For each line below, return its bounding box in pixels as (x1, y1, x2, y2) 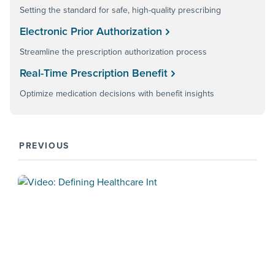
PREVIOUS (19, 139, 69, 152)
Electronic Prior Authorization (20, 23, 162, 39)
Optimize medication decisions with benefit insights (20, 87, 214, 100)
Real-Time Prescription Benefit (20, 65, 168, 81)
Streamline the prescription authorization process (20, 45, 207, 58)
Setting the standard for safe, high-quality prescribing (20, 4, 221, 17)
